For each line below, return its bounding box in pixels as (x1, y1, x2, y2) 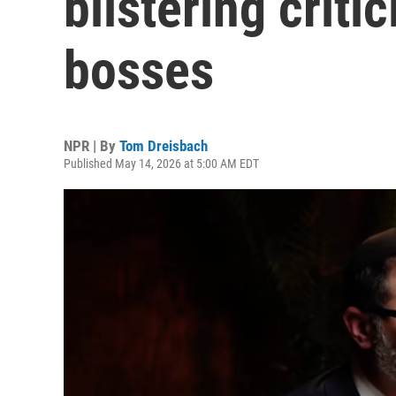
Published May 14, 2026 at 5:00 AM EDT (64, 156, 259, 171)
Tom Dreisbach (119, 137, 208, 155)
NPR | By (64, 137, 119, 155)
